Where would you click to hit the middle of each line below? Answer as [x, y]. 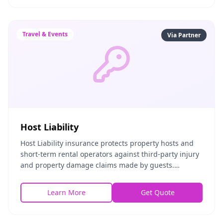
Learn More [66, 192]
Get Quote [158, 192]
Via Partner [184, 35]
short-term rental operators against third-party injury [110, 154]
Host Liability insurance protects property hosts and [107, 143]
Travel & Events [45, 34]
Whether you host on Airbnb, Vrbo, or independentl [107, 176]
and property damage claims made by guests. [97, 165]
